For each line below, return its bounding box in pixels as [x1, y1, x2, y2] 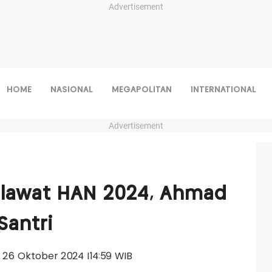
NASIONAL [50, 86, 93, 94]
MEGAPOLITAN [111, 86, 172, 94]
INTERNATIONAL [190, 86, 256, 94]
